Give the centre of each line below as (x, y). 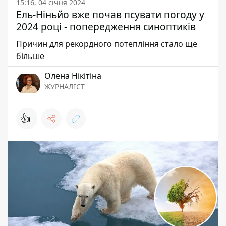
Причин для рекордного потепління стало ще (107, 44)
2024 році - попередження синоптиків (106, 26)
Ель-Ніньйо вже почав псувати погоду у (110, 14)
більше (30, 56)
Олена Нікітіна (73, 76)
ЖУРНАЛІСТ (65, 87)
